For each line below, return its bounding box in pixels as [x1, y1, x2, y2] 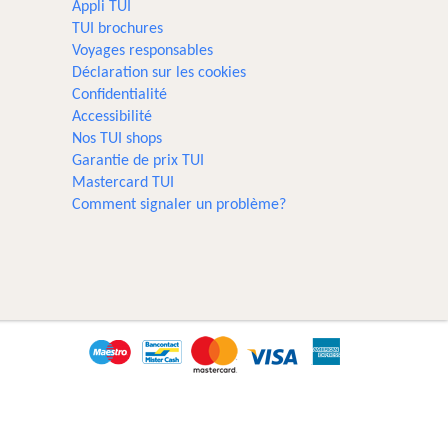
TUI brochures [72, 21, 164, 37]
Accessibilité [72, 109, 153, 125]
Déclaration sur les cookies [72, 65, 247, 81]
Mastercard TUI [72, 175, 175, 191]
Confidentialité [72, 87, 168, 103]
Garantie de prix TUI [72, 153, 205, 169]
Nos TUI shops [72, 131, 163, 147]
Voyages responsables [72, 43, 214, 59]
